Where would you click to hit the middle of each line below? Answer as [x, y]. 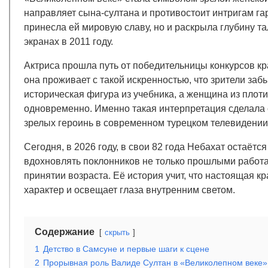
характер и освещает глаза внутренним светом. [130, 190]
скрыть [117, 233]
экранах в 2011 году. [68, 42]
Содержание [65, 232]
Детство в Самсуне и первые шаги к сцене [126, 249]
